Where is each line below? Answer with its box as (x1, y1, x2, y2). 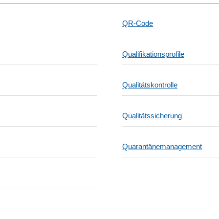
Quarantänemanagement (122, 142, 202, 151)
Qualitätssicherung (122, 111, 182, 120)
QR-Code (122, 19, 153, 27)
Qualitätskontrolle (122, 81, 178, 89)
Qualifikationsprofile (122, 50, 185, 58)
